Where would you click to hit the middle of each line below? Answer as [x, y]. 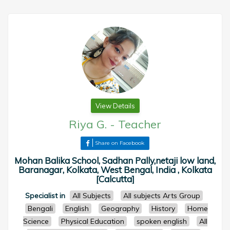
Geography [120, 208]
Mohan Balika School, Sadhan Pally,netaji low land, [115, 160]
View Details [115, 106]
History [163, 208]
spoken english [161, 221]
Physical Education [92, 221]
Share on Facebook [120, 143]
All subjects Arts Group [161, 196]
